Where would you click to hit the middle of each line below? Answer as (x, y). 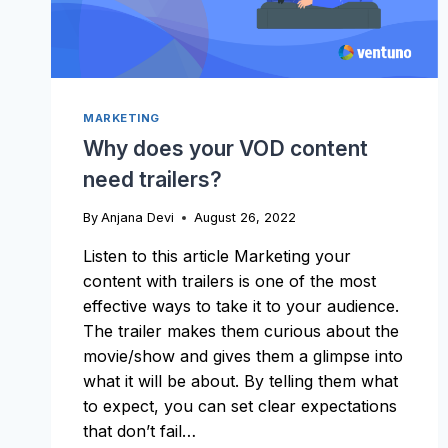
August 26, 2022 (245, 217)
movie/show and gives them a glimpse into (243, 355)
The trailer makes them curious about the (241, 330)
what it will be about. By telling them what (240, 380)
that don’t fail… (139, 430)
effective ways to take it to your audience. (241, 305)
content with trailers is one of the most (229, 280)
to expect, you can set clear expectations (240, 405)
